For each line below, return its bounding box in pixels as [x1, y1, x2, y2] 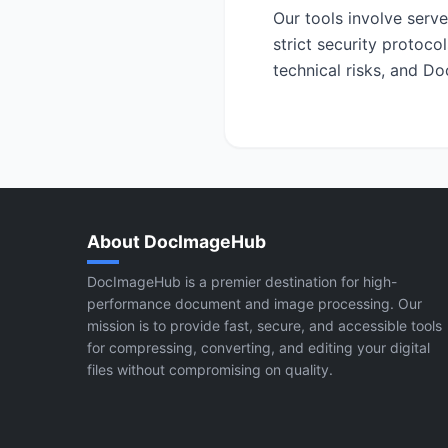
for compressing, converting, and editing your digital [87, 339, 430, 356]
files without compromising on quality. [87, 361, 333, 378]
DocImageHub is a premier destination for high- [87, 273, 397, 290]
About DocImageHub [87, 231, 266, 252]
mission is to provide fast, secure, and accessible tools [87, 317, 442, 334]
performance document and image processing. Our [87, 295, 422, 312]
